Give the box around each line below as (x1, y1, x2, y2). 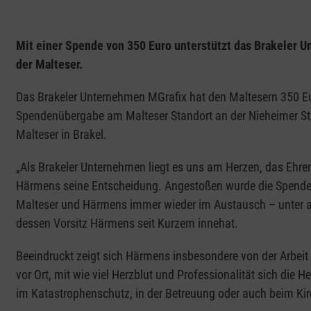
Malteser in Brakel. (15, 127, 107, 142)
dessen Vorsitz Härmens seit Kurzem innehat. (15, 216, 238, 231)
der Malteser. (15, 57, 83, 72)
